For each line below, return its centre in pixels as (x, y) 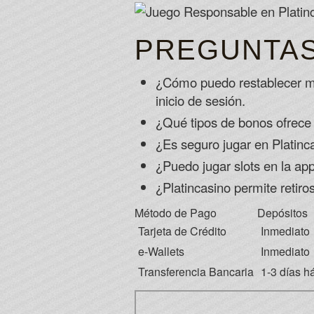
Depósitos (282, 213)
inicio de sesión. (200, 100)
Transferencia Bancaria (196, 272)
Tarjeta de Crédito (182, 231)
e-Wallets (161, 251)
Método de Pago (176, 213)
